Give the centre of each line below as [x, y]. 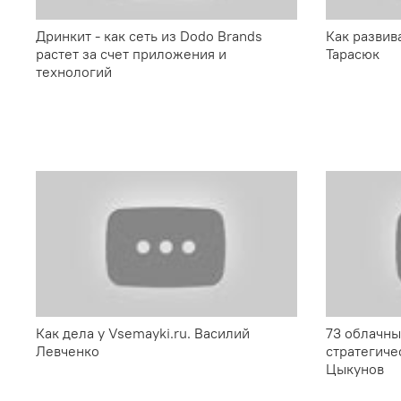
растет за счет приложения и [131, 54]
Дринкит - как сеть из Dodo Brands [149, 36]
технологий [74, 72]
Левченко [68, 351]
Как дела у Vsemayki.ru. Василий [143, 333]
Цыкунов [355, 369]
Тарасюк [353, 54]
